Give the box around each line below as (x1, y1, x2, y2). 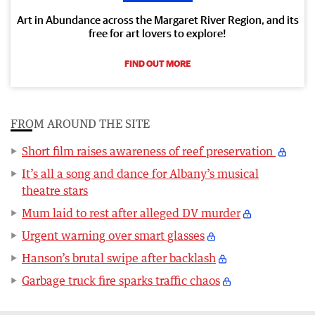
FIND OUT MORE (124, 58, 191, 69)
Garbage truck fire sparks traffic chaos (22, 274, 220, 288)
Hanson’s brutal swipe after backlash (22, 251, 216, 265)
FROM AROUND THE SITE (11, 117, 150, 131)
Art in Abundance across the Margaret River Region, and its (16, 13, 299, 26)
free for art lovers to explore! (89, 27, 226, 39)
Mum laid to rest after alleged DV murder (22, 206, 240, 220)
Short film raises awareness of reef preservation (22, 144, 276, 158)
